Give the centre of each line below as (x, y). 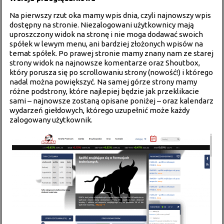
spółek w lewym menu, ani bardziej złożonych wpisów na (106, 44)
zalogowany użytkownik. (51, 120)
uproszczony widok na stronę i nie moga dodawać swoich (106, 34)
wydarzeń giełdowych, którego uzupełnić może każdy (100, 110)
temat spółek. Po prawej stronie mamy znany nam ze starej (112, 53)
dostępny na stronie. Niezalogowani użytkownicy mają (102, 25)
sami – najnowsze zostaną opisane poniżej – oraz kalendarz (112, 101)
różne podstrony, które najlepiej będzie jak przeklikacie (104, 91)
